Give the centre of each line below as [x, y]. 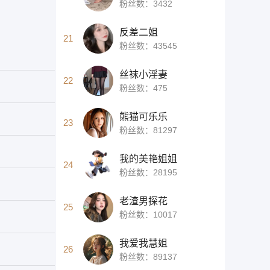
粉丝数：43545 [148, 46]
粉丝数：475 [143, 88]
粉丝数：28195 [148, 172]
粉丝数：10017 [148, 214]
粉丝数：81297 [148, 130]
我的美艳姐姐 [148, 159]
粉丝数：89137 [148, 256]
